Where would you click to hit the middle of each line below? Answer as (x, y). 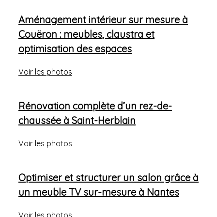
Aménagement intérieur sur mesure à (103, 19)
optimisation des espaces (75, 48)
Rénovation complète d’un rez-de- (95, 106)
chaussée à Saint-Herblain (77, 120)
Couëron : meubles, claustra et (86, 34)
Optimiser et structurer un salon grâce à (108, 177)
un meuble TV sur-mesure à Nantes (99, 192)
